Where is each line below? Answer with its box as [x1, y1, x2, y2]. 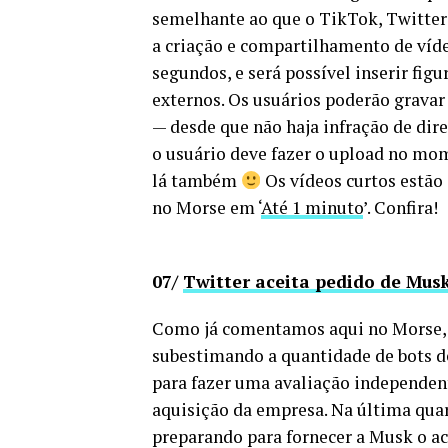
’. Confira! [363, 195, 438, 219]
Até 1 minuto [261, 195, 363, 219]
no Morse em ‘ [152, 195, 261, 219]
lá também [152, 168, 241, 192]
